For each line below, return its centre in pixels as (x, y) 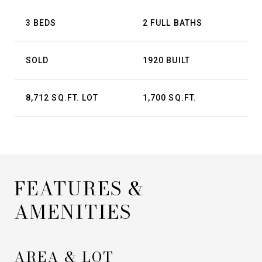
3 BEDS (41, 23)
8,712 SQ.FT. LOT (62, 98)
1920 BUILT (166, 60)
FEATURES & (79, 189)
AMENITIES (73, 212)
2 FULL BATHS (173, 23)
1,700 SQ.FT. (170, 98)
